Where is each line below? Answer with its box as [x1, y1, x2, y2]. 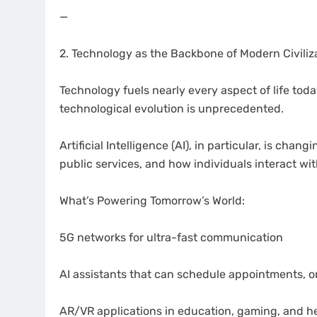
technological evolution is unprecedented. [59, 102, 284, 116]
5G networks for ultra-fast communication [59, 231, 283, 245]
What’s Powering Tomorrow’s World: [59, 194, 245, 208]
